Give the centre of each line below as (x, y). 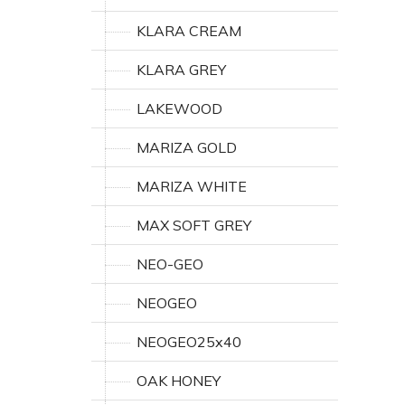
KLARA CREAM (189, 31)
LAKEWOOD (179, 108)
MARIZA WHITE (192, 186)
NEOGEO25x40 (189, 342)
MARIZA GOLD (187, 147)
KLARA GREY (181, 70)
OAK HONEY (179, 381)
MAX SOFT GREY (194, 225)
